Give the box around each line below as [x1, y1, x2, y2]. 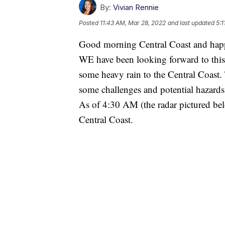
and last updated [168, 19, 214, 27]
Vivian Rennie [113, 2, 159, 12]
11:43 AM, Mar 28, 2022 [100, 19, 166, 27]
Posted [79, 19, 100, 27]
